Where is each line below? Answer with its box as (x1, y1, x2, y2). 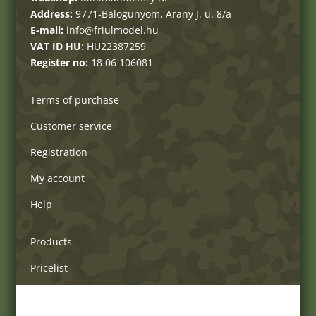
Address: (30, 7, 75, 20)
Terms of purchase (30, 93, 119, 107)
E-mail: (30, 23, 63, 37)
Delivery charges (30, 287, 109, 300)
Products (30, 235, 72, 248)
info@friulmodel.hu (63, 23, 159, 37)
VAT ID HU (30, 39, 81, 53)
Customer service (30, 119, 112, 133)
